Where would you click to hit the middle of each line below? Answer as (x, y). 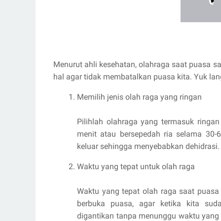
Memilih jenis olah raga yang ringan (139, 97)
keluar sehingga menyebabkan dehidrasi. (148, 146)
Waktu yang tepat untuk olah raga (136, 166)
